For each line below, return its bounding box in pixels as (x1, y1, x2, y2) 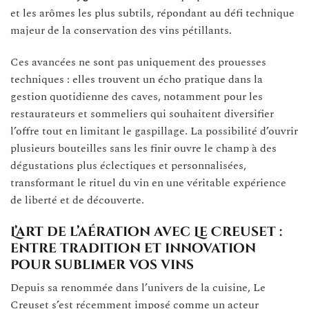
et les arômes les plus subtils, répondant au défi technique (10, 5, 295, 21)
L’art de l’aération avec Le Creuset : (10, 222, 282, 241)
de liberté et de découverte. (10, 191, 144, 208)
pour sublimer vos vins (10, 255, 194, 274)
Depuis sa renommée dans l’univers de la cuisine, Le (10, 279, 266, 297)
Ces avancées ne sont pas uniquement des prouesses (10, 53, 266, 70)
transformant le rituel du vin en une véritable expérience (10, 174, 286, 191)
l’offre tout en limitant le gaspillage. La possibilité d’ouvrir (10, 122, 298, 139)
